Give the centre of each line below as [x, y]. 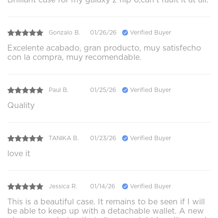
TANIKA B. [64, 138]
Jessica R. [63, 186]
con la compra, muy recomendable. [74, 57]
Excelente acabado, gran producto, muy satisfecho [104, 48]
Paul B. [59, 90]
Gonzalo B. [64, 33]
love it [19, 153]
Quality [21, 105]
